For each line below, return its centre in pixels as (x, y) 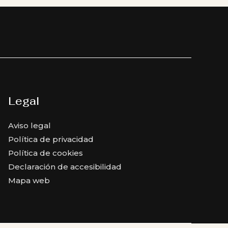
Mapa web (29, 181)
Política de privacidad (51, 139)
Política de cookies (45, 153)
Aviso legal (29, 126)
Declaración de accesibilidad (65, 167)
